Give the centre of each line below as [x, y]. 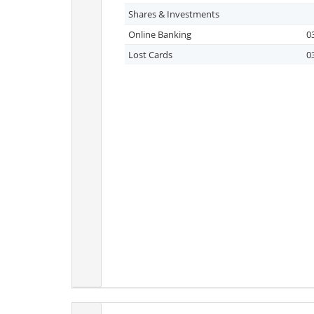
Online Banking [160, 34]
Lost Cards [150, 55]
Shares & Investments [174, 14]
